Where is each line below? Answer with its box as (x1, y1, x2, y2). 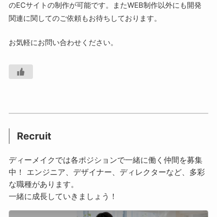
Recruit (17, 130, 52, 142)
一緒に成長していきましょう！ (8, 191, 117, 201)
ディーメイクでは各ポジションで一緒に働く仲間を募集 (8, 155, 202, 165)
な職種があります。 (8, 179, 78, 189)
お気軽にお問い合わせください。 (8, 37, 118, 47)
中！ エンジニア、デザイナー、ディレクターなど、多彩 (8, 167, 205, 177)
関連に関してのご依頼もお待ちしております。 (8, 14, 161, 23)
